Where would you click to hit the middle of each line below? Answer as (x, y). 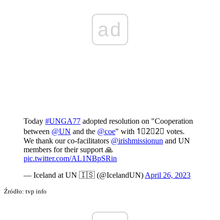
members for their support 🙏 (68, 150)
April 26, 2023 (168, 175)
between (38, 132)
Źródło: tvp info (25, 192)
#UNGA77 (63, 121)
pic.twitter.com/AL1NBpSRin (70, 159)
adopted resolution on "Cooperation (137, 121)
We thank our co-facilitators (67, 141)
